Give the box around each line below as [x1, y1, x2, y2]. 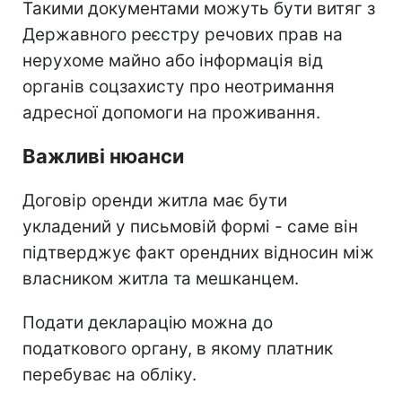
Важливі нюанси [22, 144, 184, 168]
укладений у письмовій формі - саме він [22, 215, 358, 237]
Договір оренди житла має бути [22, 189, 287, 211]
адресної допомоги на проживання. [22, 101, 320, 123]
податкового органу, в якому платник [22, 337, 333, 359]
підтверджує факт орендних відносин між [22, 241, 374, 263]
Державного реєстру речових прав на [22, 23, 343, 45]
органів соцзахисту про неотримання [22, 75, 335, 97]
